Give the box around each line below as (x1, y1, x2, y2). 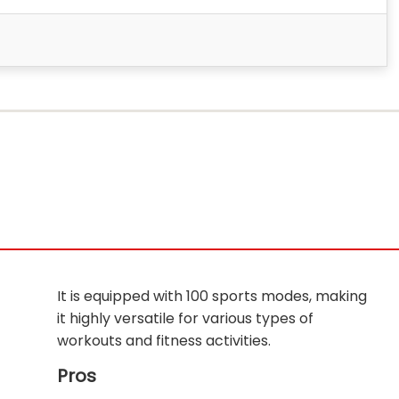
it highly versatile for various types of (57, 308, 313, 329)
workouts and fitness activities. (57, 330, 271, 351)
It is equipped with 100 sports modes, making (57, 286, 367, 306)
